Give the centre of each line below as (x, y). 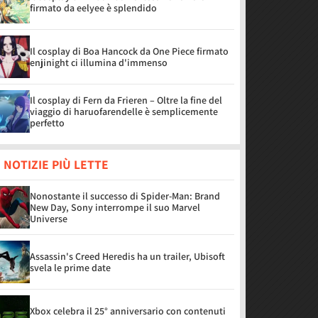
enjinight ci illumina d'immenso (99, 62)
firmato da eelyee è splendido (93, 8)
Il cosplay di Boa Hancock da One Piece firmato (129, 51)
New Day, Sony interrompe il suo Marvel (115, 207)
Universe (49, 219)
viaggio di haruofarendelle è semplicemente (124, 111)
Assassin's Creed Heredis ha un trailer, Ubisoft (127, 256)
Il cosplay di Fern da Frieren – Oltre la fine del (126, 100)
